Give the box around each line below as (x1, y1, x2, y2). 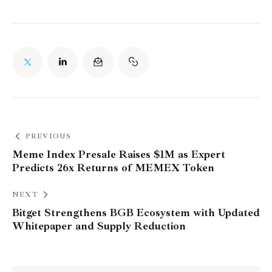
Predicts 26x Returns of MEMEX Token (12, 160, 214, 174)
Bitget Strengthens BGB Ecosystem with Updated (12, 205, 260, 219)
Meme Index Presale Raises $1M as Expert (12, 147, 225, 161)
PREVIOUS (25, 131, 72, 141)
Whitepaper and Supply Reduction (12, 219, 186, 233)
